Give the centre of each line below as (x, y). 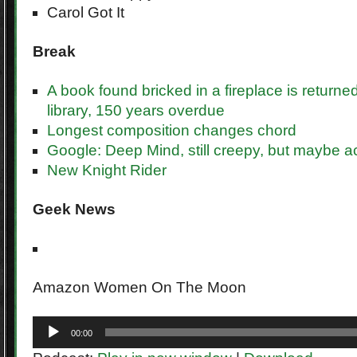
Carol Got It (86, 12)
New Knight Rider (107, 170)
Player (46, 335)
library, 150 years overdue (136, 110)
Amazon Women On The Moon (139, 287)
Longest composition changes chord (172, 130)
